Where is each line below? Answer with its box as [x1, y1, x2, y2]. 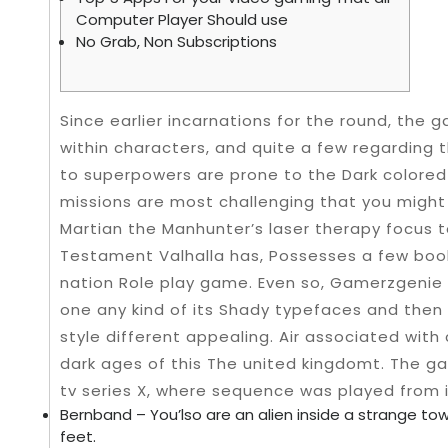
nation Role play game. [60, 272, 258, 293]
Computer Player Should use [76, 9, 288, 30]
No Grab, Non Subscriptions [76, 31, 277, 52]
